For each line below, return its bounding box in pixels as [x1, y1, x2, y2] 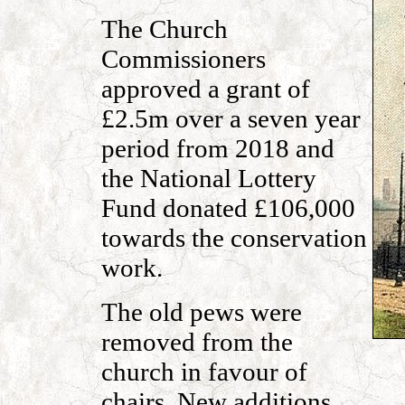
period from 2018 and [100, 134, 334, 163]
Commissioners [100, 44, 266, 73]
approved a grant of [100, 74, 310, 103]
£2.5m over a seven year [100, 104, 361, 133]
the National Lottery [100, 164, 316, 193]
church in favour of [100, 357, 307, 386]
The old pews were [100, 297, 302, 326]
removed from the [100, 327, 293, 356]
